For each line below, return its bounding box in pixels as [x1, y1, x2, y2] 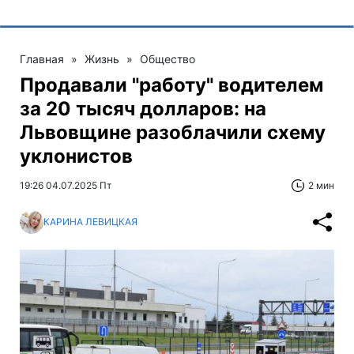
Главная [20, 51, 64, 66]
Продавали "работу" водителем [20, 73, 323, 96]
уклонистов [20, 144, 133, 168]
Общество [140, 51, 195, 66]
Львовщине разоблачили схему [20, 120, 326, 144]
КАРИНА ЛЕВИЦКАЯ [43, 216, 137, 228]
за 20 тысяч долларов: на [20, 96, 266, 120]
